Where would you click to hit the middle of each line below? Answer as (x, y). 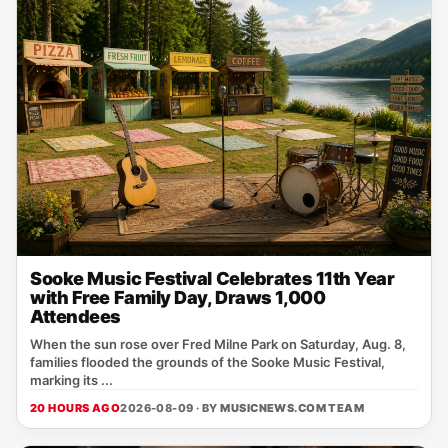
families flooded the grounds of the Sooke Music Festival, (207, 362)
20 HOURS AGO (75, 408)
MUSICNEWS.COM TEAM (292, 408)
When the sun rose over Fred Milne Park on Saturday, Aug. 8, (218, 344)
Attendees (75, 316)
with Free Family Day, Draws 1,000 (178, 297)
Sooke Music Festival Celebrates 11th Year (212, 278)
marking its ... (71, 380)
